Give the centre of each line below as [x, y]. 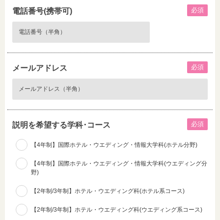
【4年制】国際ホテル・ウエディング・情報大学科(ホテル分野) [114, 145]
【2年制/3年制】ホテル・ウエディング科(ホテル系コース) [108, 191]
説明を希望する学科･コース [61, 125]
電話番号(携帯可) [42, 11]
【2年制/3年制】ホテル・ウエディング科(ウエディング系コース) [117, 210]
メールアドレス [40, 68]
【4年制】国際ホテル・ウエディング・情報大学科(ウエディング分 [119, 164]
